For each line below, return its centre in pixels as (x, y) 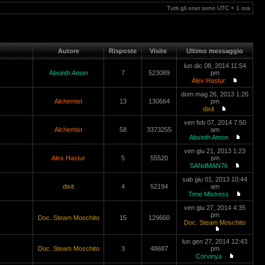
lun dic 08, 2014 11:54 (215, 66)
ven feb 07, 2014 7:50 (215, 122)
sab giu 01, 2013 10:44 (215, 179)
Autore (68, 51)
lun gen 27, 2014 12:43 (215, 241)
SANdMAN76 (209, 166)
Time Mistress (209, 194)
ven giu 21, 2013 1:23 (215, 151)
